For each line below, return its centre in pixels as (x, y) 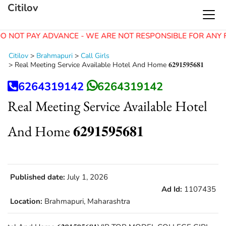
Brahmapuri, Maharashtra (86, 201)
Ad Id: (172, 189)
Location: (26, 201)
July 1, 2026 (87, 177)
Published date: (38, 177)
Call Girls (95, 56)
